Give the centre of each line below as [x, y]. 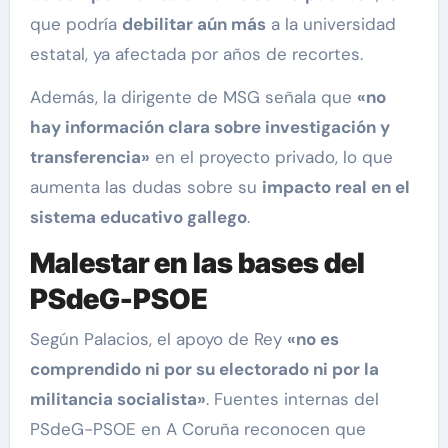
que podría [75, 24]
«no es [312, 338]
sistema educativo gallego [138, 217]
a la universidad [330, 24]
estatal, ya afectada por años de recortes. [196, 54]
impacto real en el [335, 187]
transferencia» [89, 157]
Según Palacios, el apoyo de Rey [158, 338]
